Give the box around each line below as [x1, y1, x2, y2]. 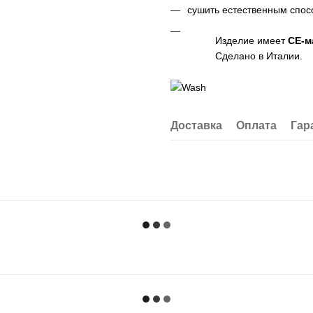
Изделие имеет [215, 35, 288, 47]
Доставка [170, 119, 222, 131]
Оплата [236, 119, 277, 131]
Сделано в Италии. [215, 50, 303, 62]
